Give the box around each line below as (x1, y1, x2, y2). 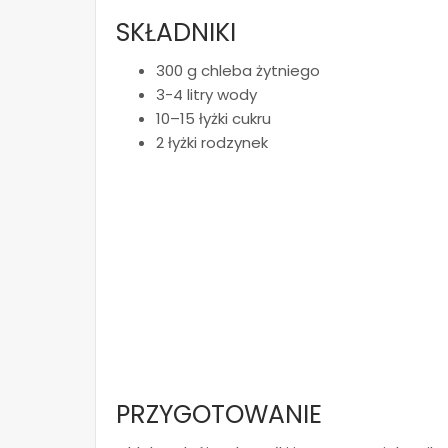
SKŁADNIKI (116, 14, 236, 50)
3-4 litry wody (156, 83, 257, 105)
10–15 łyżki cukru (156, 107, 271, 129)
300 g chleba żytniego (156, 59, 320, 81)
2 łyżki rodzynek (156, 131, 268, 153)
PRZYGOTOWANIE (116, 396, 322, 432)
